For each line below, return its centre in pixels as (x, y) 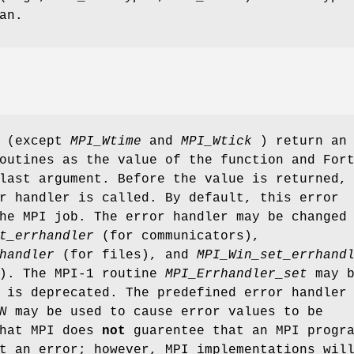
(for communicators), (177, 236)
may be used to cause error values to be (165, 312)
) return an (299, 141)
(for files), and (126, 255)
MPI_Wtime (106, 141)
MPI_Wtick (217, 141)
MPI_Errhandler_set (236, 274)
